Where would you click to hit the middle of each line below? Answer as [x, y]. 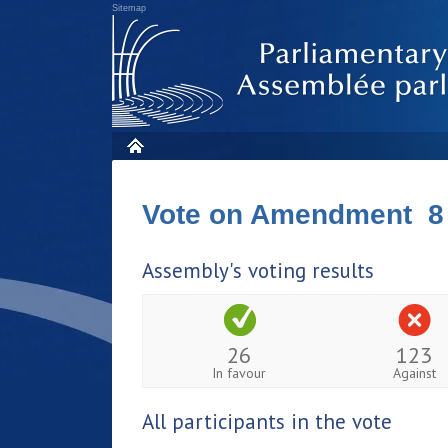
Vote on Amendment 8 [293, 214]
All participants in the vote [267, 421]
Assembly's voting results [258, 270]
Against [414, 372]
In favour [239, 372]
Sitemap [129, 8]
